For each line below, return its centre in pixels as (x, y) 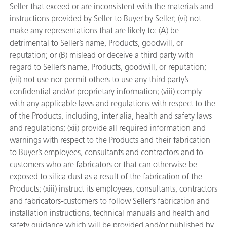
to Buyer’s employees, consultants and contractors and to (106, 152)
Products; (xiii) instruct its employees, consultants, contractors (113, 189)
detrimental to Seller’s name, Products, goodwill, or (97, 43)
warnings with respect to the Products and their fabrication (110, 140)
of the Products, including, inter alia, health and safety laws (111, 116)
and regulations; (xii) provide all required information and (108, 128)
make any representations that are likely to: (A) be (94, 31)
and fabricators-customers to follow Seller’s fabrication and (110, 201)
